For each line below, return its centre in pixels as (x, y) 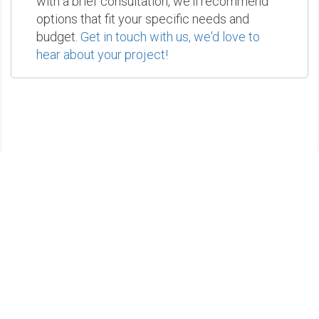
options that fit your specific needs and (143, 19)
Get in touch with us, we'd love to (170, 36)
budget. (58, 36)
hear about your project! (102, 54)
